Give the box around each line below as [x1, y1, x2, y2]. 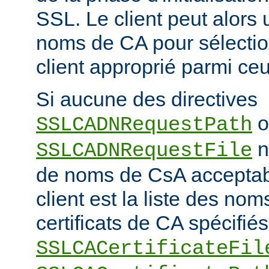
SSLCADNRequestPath [36, 113, 252, 136]
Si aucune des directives [36, 87, 258, 110]
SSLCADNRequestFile [36, 139, 252, 162]
